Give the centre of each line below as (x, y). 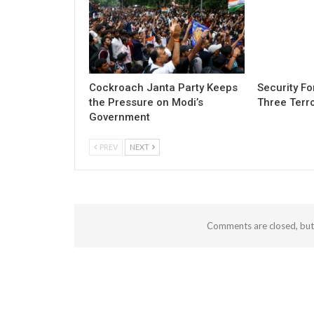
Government (120, 117)
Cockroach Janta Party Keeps (163, 88)
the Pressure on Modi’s (146, 103)
